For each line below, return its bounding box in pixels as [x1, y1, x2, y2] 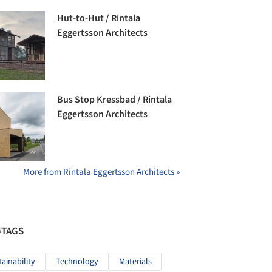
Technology [56, 256, 98, 268]
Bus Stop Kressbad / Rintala [57, 93, 172, 107]
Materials [119, 256, 152, 268]
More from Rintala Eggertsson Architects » [23, 166, 180, 179]
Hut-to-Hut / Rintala [57, 11, 141, 25]
